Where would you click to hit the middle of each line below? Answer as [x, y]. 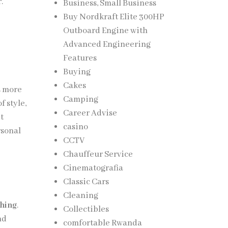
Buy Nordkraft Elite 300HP [113, 17]
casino [75, 127]
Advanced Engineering [107, 45]
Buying [77, 72]
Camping [80, 99]
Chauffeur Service [98, 154]
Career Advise [90, 113]
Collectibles [86, 209]
